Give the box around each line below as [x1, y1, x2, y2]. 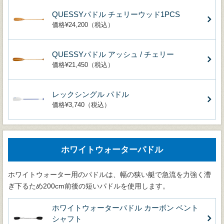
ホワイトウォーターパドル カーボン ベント [52, 203, 198, 212]
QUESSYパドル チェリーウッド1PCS [52, 9, 180, 18]
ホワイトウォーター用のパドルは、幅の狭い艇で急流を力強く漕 [8, 170, 211, 178]
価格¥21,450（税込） [52, 60, 114, 68]
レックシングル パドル [52, 89, 129, 98]
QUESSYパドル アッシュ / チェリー [52, 49, 174, 58]
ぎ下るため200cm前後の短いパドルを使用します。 [8, 181, 169, 190]
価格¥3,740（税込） [52, 100, 110, 108]
